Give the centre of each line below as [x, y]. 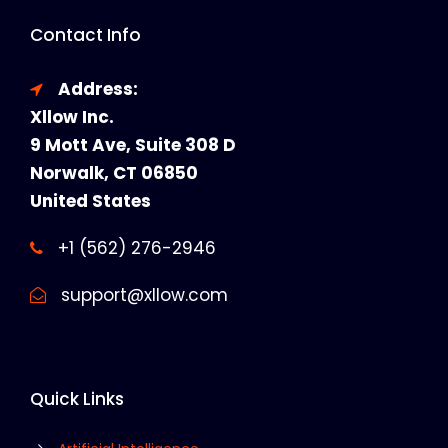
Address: [98, 88]
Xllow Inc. [72, 116]
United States [90, 200]
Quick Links [77, 398]
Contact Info [85, 34]
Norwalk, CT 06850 [114, 172]
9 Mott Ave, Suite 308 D [133, 144]
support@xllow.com [142, 294]
